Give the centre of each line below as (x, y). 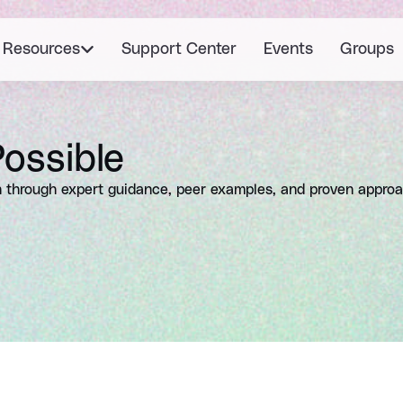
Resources (41, 49)
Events (288, 49)
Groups (367, 49)
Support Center (179, 49)
